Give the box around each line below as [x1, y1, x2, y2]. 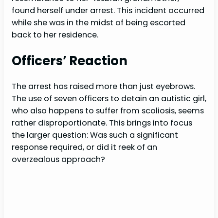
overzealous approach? [12, 154, 105, 165]
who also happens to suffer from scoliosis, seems [12, 105, 204, 117]
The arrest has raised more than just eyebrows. [12, 81, 195, 92]
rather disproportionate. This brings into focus [12, 117, 192, 129]
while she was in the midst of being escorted [12, 17, 185, 29]
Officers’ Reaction [12, 52, 127, 70]
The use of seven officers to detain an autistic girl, [12, 93, 206, 105]
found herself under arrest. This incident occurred [12, 5, 204, 17]
